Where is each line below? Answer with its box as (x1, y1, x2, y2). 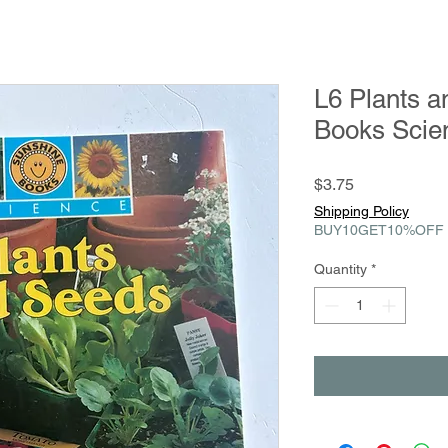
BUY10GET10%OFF (314, 221, 444, 238)
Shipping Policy (314, 202, 409, 219)
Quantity (314, 260, 367, 277)
